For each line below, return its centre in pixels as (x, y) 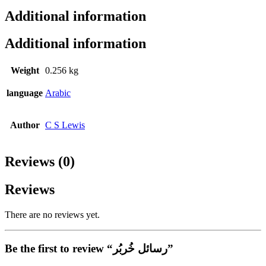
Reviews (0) (40, 162)
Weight (25, 71)
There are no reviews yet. (52, 215)
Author (25, 125)
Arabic (58, 93)
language (25, 93)
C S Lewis (65, 125)
